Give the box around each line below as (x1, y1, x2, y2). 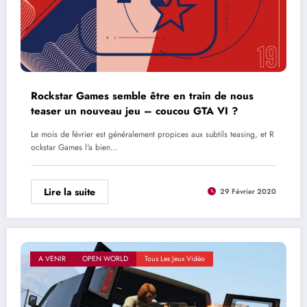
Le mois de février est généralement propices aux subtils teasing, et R (31, 127, 274, 140)
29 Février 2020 (220, 186, 276, 197)
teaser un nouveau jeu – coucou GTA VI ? (31, 103, 238, 119)
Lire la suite (44, 184, 95, 199)
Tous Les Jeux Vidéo (145, 253, 205, 264)
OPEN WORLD (82, 253, 128, 264)
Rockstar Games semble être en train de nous (31, 88, 254, 103)
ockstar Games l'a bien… (31, 140, 118, 153)
